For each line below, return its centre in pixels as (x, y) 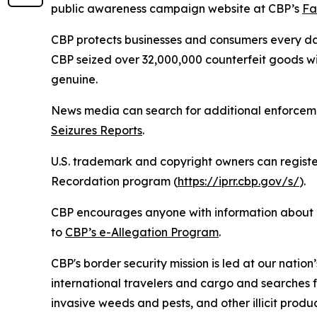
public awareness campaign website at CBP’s (177, 8)
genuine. (74, 79)
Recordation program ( (114, 181)
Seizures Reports (97, 130)
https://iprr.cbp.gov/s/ (238, 181)
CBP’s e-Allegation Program (142, 232)
